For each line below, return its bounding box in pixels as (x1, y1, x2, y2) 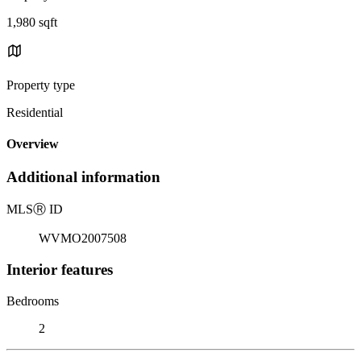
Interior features (6, 260, 113, 278)
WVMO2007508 (39, 231, 127, 246)
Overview (6, 137, 59, 151)
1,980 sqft (6, 15, 57, 29)
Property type (6, 77, 75, 92)
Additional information (6, 168, 160, 186)
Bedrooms (6, 293, 59, 308)
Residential (6, 105, 63, 119)
